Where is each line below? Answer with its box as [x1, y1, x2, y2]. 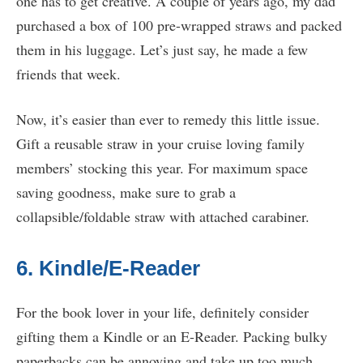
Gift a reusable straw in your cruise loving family [16, 134, 305, 154]
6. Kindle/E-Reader [16, 256, 206, 281]
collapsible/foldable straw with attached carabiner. [16, 207, 319, 227]
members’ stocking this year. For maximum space [16, 158, 308, 178]
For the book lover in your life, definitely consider [16, 302, 309, 322]
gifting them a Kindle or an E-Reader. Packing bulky [16, 327, 327, 347]
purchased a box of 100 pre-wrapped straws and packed [16, 15, 342, 36]
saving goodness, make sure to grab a [16, 182, 236, 203]
